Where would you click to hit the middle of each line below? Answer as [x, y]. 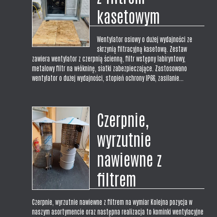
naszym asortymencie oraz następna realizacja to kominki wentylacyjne [118, 212]
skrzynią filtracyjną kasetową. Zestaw [142, 49]
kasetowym [129, 16]
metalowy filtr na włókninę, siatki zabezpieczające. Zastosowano [110, 68]
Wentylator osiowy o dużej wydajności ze [145, 39]
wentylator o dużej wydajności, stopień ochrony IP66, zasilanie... [108, 78]
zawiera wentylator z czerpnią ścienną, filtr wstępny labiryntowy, [109, 59]
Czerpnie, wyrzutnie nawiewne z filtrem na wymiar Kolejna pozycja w [112, 202]
